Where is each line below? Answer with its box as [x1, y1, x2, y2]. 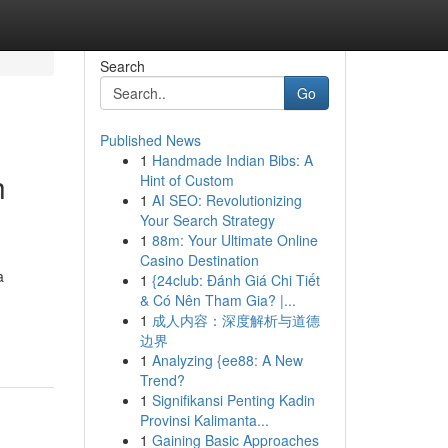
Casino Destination [139, 250, 259, 270]
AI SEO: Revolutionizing [151, 190, 302, 210]
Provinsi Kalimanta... [139, 410, 269, 430]
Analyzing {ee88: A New [151, 350, 303, 370]
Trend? [139, 370, 185, 390]
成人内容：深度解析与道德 [151, 310, 320, 330]
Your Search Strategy [139, 210, 275, 230]
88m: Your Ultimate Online [151, 230, 318, 250]
